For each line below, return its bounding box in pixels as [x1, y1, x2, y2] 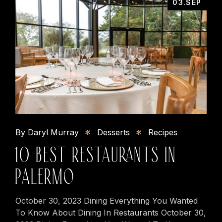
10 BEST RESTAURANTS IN [15, 143, 177, 166]
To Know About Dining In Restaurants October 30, [15, 207, 207, 218]
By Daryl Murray [15, 127, 79, 137]
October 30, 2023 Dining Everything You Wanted [15, 195, 198, 206]
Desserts [97, 127, 130, 137]
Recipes [148, 127, 178, 137]
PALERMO [15, 165, 75, 187]
